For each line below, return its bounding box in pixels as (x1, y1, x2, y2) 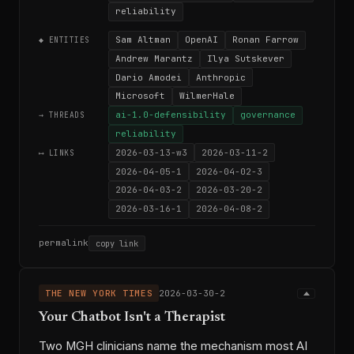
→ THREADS (39, 110, 85, 121)
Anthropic (196, 71, 246, 83)
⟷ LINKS (39, 147, 75, 158)
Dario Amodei (115, 71, 182, 83)
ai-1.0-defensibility (115, 109, 226, 121)
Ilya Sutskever (207, 52, 284, 64)
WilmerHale (179, 90, 235, 102)
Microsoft (115, 90, 165, 102)
